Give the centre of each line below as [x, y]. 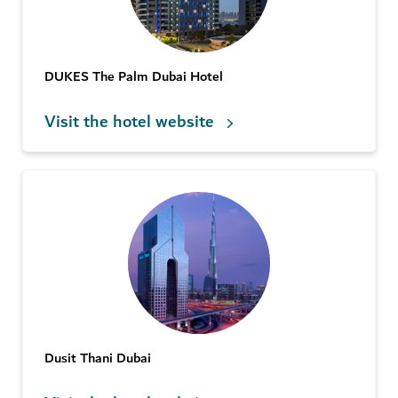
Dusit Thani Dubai [98, 358]
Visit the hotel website [129, 122]
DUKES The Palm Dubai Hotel [134, 77]
